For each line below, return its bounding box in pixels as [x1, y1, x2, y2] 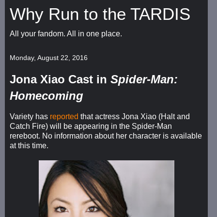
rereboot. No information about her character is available [10, 131, 202, 140]
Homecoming [10, 89, 83, 102]
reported [50, 112, 78, 121]
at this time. [10, 141, 48, 150]
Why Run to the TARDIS [10, 5, 190, 23]
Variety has [10, 112, 50, 121]
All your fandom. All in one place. [10, 30, 122, 38]
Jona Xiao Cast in [10, 73, 110, 86]
